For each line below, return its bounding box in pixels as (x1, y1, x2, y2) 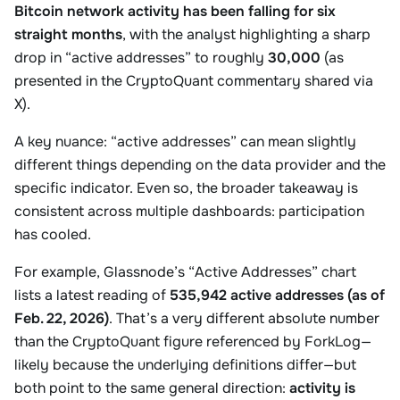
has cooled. (14, 225, 91, 244)
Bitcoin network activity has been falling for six (14, 2, 336, 21)
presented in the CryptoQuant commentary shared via (14, 71, 373, 90)
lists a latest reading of (14, 286, 170, 304)
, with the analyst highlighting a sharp (122, 25, 371, 44)
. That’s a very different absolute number (109, 309, 379, 328)
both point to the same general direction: (14, 379, 289, 397)
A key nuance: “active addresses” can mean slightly (14, 132, 356, 151)
